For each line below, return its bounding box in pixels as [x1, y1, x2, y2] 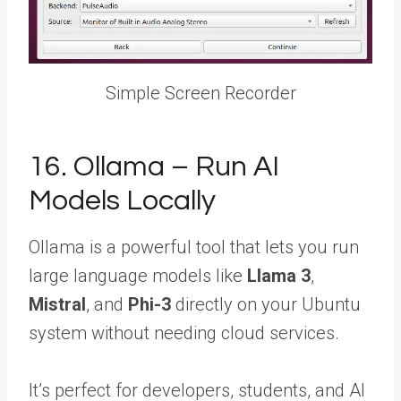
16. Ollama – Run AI [29, 151, 279, 182]
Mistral [29, 293, 86, 315]
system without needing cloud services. [29, 321, 339, 344]
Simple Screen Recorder [105, 81, 296, 104]
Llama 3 [247, 264, 311, 286]
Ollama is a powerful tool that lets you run [29, 235, 359, 258]
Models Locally [29, 185, 216, 216]
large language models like [29, 264, 247, 286]
